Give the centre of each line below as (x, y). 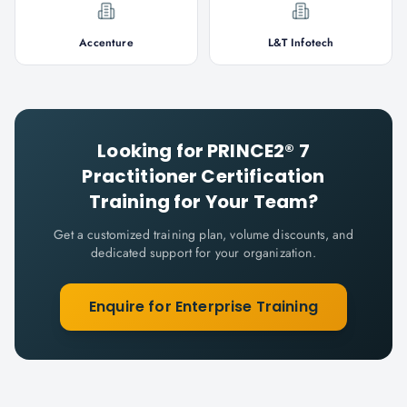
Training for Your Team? (203, 202)
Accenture (106, 43)
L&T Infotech (301, 43)
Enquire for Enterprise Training (203, 307)
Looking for (153, 151)
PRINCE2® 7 (258, 151)
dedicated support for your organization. (203, 253)
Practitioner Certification (203, 176)
